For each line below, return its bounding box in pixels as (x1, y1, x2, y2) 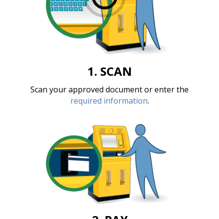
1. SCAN (87, 63, 132, 80)
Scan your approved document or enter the (30, 84, 189, 95)
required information (70, 95, 148, 107)
